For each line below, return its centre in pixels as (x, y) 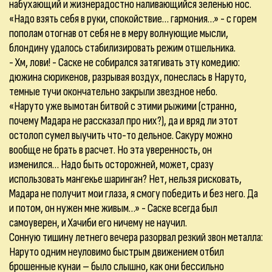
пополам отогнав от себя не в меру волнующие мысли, (119, 33)
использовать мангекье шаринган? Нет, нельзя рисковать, (125, 179)
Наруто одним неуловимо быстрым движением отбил (117, 252)
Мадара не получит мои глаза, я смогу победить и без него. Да (134, 194)
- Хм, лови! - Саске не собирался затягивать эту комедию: (124, 63)
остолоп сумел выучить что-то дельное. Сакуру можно (121, 135)
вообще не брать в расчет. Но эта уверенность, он (110, 150)
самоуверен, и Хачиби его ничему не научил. (98, 223)
